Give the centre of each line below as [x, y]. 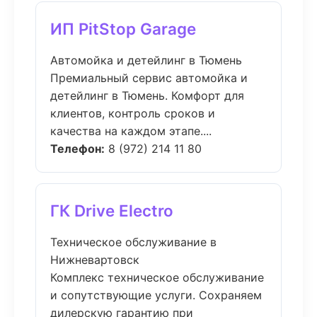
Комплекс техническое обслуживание [157, 277]
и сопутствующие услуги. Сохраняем [156, 295]
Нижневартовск [95, 260]
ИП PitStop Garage [123, 29]
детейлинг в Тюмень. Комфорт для [147, 96]
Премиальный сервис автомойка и [149, 78]
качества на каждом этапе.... [131, 131]
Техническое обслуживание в [133, 242]
